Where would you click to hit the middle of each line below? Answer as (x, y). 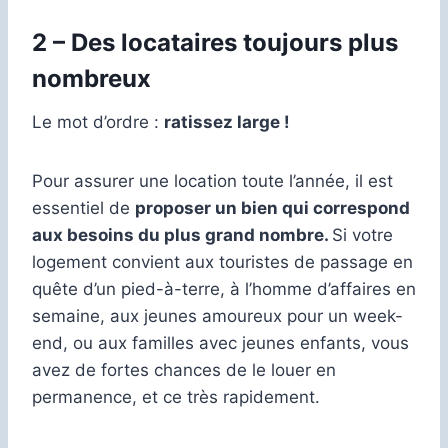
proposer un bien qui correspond (272, 207)
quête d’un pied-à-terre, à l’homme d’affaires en (224, 288)
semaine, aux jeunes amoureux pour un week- (217, 315)
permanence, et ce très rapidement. (176, 396)
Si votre (362, 234)
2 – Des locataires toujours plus (215, 42)
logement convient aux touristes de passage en (222, 261)
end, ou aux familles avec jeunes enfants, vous (220, 342)
